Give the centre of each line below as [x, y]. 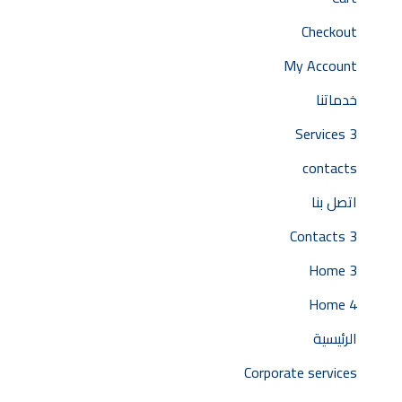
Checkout [329, 31]
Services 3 [326, 133]
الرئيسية [335, 338]
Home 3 [333, 270]
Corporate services [301, 372]
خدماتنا [336, 99]
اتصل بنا [334, 201]
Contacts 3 [323, 236]
